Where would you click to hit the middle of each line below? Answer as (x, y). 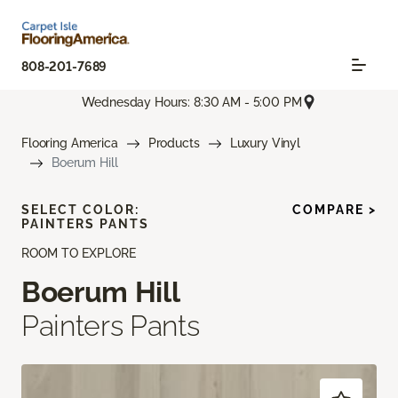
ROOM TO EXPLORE (79, 254)
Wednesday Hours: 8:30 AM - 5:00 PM (192, 102)
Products (174, 143)
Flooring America (70, 143)
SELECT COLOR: (80, 210)
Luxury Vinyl (265, 143)
